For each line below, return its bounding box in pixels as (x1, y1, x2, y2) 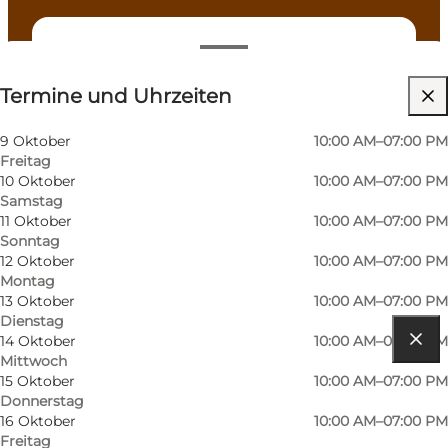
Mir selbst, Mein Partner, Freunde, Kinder (68, 126, 352, 145)
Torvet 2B (56, 396, 131, 416)
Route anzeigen (56, 357, 192, 380)
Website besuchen (68, 86, 196, 105)
